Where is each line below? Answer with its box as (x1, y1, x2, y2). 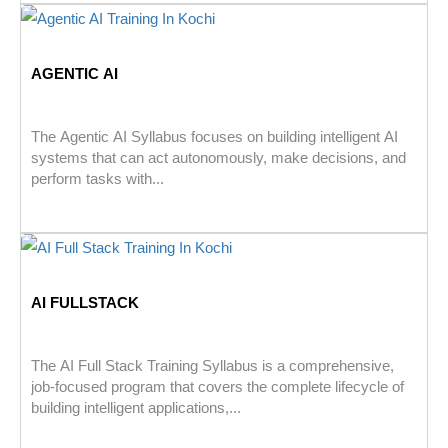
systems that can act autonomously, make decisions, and (31, 149, 406, 167)
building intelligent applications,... (31, 399, 241, 417)
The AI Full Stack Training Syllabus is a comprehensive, (31, 357, 394, 375)
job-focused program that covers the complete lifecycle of (31, 378, 404, 396)
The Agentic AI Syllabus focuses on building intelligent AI (31, 128, 398, 146)
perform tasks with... (31, 170, 164, 188)
